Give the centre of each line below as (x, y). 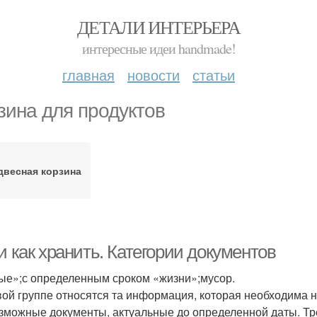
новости (154, 75)
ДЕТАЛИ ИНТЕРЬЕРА (158, 27)
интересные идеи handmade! (158, 48)
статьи (214, 75)
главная (88, 75)
